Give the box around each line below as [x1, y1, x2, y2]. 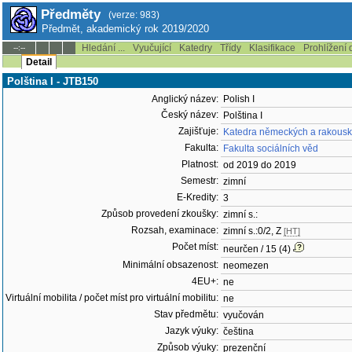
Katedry [179, 42, 212, 53]
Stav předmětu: [154, 309, 218, 320]
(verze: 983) [108, 9, 159, 20]
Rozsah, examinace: [131, 225, 218, 236]
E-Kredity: [177, 192, 218, 203]
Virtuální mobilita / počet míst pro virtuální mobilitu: [5, 292, 218, 303]
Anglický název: [152, 93, 218, 104]
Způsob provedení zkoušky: [101, 208, 218, 219]
